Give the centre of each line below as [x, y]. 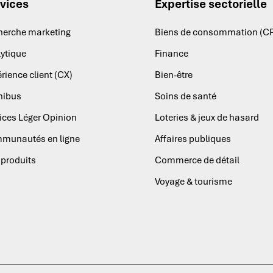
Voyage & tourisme [193, 182]
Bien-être [173, 75]
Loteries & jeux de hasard [207, 118]
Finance [171, 54]
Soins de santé [185, 97]
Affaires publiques [193, 139]
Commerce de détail [197, 161]
